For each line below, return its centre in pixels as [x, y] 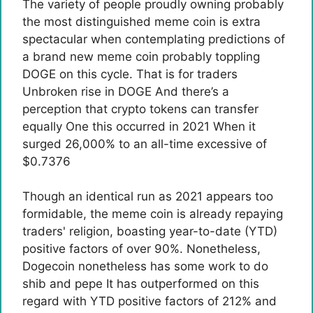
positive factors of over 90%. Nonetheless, [141, 249]
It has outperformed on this [181, 284]
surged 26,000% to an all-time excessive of [145, 144]
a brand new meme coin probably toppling [141, 56]
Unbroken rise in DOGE [87, 91]
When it [233, 126]
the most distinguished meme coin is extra [141, 21]
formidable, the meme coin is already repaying [153, 214]
